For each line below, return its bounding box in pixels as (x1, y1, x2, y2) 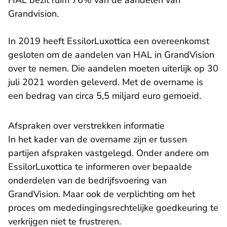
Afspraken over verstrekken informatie (8, 120, 165, 132)
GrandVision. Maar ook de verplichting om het (8, 188, 195, 201)
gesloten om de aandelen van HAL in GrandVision (8, 49, 214, 61)
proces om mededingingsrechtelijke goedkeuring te (8, 202, 218, 214)
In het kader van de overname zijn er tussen (8, 133, 187, 146)
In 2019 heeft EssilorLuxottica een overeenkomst (8, 35, 209, 48)
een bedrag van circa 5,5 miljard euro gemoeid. (8, 90, 201, 102)
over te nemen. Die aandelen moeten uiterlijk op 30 (8, 62, 218, 75)
